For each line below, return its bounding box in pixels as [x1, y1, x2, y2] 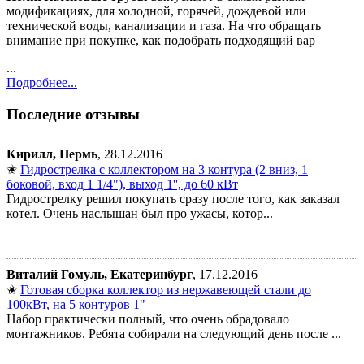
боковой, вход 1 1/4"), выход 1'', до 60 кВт [6, 176, 238, 191]
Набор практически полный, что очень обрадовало [6, 311, 289, 326]
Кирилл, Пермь [6, 146, 97, 161]
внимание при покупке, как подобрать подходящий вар [6, 33, 315, 48]
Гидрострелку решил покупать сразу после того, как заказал [6, 191, 340, 206]
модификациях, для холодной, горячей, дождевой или [6, 4, 306, 19]
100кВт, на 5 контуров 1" [6, 297, 145, 311]
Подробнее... [6, 76, 77, 90]
